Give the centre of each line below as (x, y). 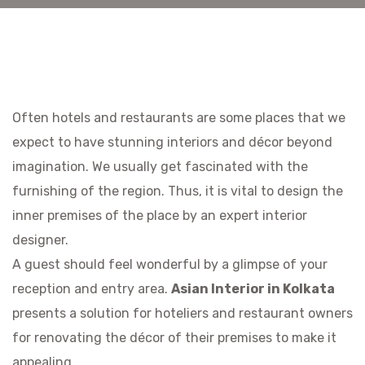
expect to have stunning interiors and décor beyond (172, 142)
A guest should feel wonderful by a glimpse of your (170, 264)
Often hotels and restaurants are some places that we (179, 118)
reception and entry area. (92, 289)
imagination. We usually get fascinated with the (160, 167)
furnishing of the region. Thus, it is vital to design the (178, 191)
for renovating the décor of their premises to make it (174, 338)
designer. (40, 240)
